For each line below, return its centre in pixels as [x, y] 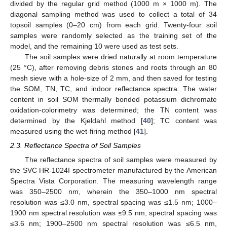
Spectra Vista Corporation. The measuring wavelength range [113, 181]
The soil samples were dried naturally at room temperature [121, 57]
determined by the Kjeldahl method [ [77, 121]
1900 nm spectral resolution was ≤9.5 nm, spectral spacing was [113, 213]
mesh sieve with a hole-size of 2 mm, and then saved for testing [113, 78]
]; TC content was [184, 121]
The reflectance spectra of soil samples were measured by [121, 160]
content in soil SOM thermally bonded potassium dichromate [113, 100]
